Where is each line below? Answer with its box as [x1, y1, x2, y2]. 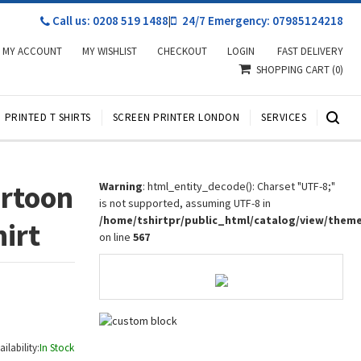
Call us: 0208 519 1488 [50, 13, 168, 28]
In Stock [39, 341, 75, 355]
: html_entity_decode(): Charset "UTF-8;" [143, 179, 336, 193]
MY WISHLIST [82, 44, 137, 58]
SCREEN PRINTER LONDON [112, 110, 239, 124]
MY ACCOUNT [2, 44, 62, 58]
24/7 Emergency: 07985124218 [180, 13, 343, 28]
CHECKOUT [157, 44, 207, 58]
